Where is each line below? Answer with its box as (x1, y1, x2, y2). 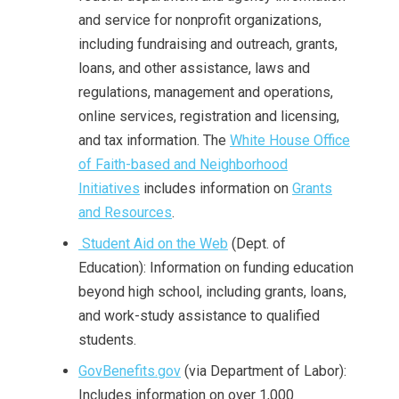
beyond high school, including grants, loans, (78, 283, 346, 300)
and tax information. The (78, 132, 230, 149)
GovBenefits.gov (78, 362, 181, 379)
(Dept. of (228, 235, 286, 252)
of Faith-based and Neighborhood (78, 156, 288, 173)
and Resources (78, 204, 172, 221)
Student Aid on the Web (82, 235, 228, 252)
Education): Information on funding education (78, 259, 354, 276)
